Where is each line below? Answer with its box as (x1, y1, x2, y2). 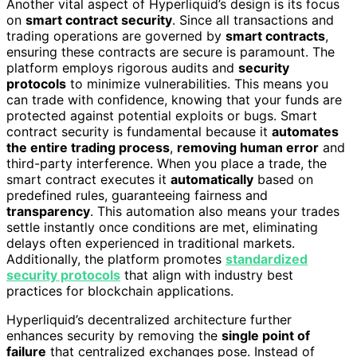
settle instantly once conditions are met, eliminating (6, 219, 318, 236)
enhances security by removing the (6, 328, 222, 344)
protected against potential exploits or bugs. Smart (6, 108, 317, 124)
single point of (222, 328, 310, 344)
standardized (226, 251, 308, 268)
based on (253, 171, 313, 188)
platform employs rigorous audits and (6, 60, 238, 76)
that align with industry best (120, 267, 293, 284)
